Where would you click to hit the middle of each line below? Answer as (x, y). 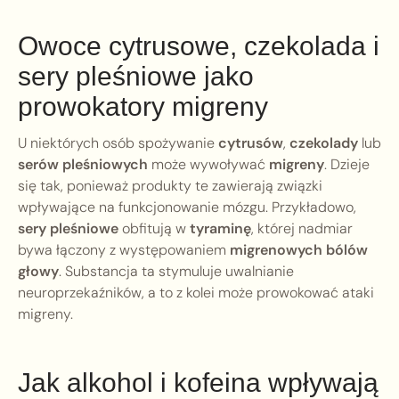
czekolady (324, 143)
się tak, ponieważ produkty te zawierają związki (170, 186)
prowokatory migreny (143, 107)
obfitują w (154, 229)
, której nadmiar (302, 229)
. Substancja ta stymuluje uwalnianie (176, 272)
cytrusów (251, 143)
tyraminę (220, 229)
